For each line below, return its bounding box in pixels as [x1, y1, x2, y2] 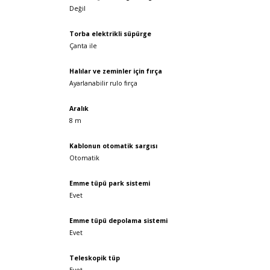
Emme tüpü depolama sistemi [69, 216, 168, 225]
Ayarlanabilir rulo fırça [69, 79, 137, 87]
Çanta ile [69, 42, 97, 50]
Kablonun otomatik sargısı [69, 142, 157, 150]
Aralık [69, 104, 89, 113]
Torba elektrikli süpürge [69, 30, 151, 38]
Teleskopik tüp [69, 254, 120, 262]
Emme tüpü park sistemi [69, 179, 150, 187]
